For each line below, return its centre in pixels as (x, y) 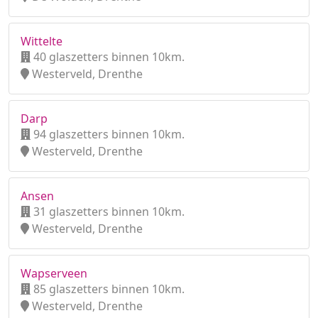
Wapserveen (54, 273)
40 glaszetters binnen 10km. (108, 57)
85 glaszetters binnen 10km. (108, 289)
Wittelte (42, 41)
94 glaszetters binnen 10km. (108, 134)
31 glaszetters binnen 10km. (108, 212)
